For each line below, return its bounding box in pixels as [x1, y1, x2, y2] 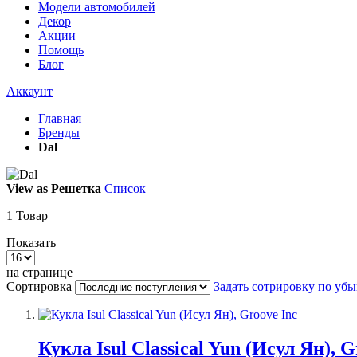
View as [6, 182, 48, 195]
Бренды [38, 126, 80, 139]
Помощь [38, 43, 84, 57]
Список [104, 182, 146, 195]
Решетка [51, 182, 101, 195]
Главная [38, 112, 81, 125]
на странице [6, 265, 73, 279]
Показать [6, 236, 56, 249]
